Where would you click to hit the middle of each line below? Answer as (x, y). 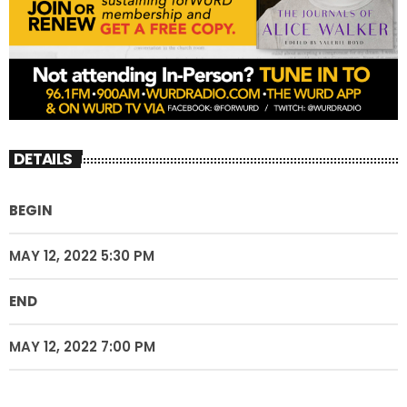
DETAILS (43, 159)
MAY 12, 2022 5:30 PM (82, 256)
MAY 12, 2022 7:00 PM (82, 347)
